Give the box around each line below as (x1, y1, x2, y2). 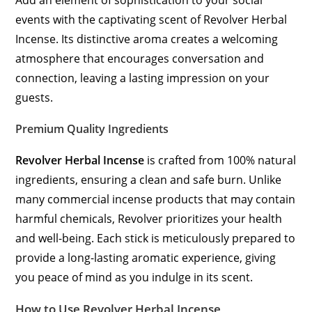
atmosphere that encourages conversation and (15, 51, 265, 66)
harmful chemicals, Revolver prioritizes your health (15, 211, 283, 226)
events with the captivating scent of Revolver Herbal (15, 12, 288, 27)
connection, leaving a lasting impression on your (15, 70, 270, 86)
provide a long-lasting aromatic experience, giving (15, 250, 276, 265)
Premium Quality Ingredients (15, 121, 169, 136)
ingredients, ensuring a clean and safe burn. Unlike (15, 172, 282, 187)
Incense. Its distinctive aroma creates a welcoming (15, 31, 279, 47)
